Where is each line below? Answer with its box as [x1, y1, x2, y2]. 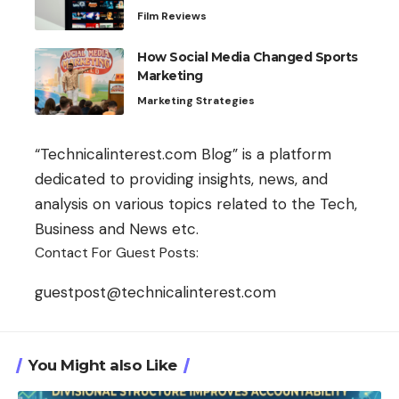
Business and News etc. [35, 219, 199, 240]
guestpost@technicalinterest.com [35, 282, 276, 303]
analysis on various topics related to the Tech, [35, 194, 357, 215]
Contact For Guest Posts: [35, 243, 199, 263]
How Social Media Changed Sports [137, 49, 358, 66]
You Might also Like [28, 356, 177, 375]
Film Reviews [137, 9, 207, 24]
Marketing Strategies [137, 94, 255, 109]
